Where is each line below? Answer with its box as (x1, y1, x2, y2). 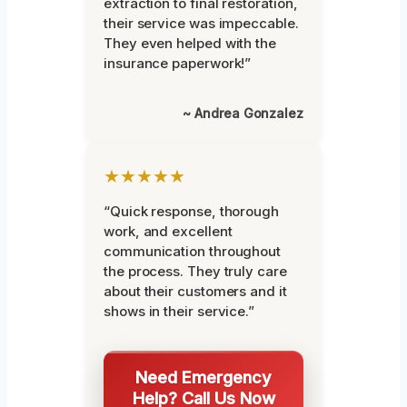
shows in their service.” (104, 303, 255, 321)
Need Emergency (135, 367, 272, 388)
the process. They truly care (104, 263, 287, 281)
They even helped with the (104, 35, 276, 53)
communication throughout (104, 243, 282, 261)
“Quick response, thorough (104, 203, 279, 221)
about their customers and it (104, 283, 287, 301)
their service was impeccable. (104, 15, 299, 33)
